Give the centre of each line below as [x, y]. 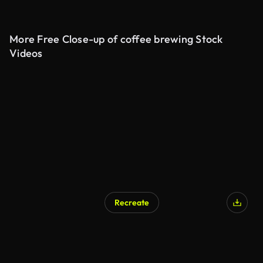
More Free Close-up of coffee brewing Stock [116, 39]
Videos [26, 53]
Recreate [131, 203]
